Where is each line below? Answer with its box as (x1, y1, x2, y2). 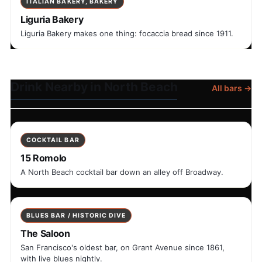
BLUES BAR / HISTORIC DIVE (26, 211, 126, 219)
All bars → (212, 82, 251, 93)
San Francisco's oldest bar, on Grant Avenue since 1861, (20, 242, 225, 252)
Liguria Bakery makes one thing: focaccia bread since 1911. (20, 28, 233, 38)
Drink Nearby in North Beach (11, 79, 178, 94)
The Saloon (20, 227, 70, 239)
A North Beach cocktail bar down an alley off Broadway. (20, 167, 223, 177)
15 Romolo (20, 151, 67, 164)
